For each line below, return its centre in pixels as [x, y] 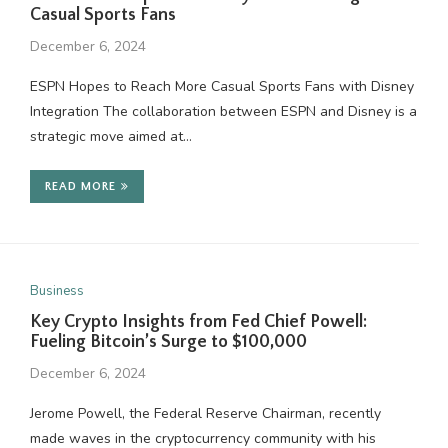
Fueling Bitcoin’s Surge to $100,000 [168, 342]
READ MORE [80, 186]
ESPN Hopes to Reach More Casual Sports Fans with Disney [221, 86]
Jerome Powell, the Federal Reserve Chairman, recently [205, 413]
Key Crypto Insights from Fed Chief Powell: [198, 322]
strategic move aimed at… [110, 136]
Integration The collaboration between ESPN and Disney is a [223, 111]
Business [56, 291]
